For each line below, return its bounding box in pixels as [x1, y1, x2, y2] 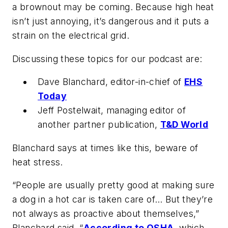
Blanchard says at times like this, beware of [12, 142, 198, 153]
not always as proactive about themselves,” [12, 208, 199, 219]
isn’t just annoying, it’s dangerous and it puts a [12, 16, 209, 27]
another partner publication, [38, 119, 160, 130]
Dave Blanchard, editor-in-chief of [38, 76, 184, 88]
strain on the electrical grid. [12, 30, 129, 41]
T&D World [160, 119, 209, 130]
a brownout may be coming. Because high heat [12, 2, 214, 13]
